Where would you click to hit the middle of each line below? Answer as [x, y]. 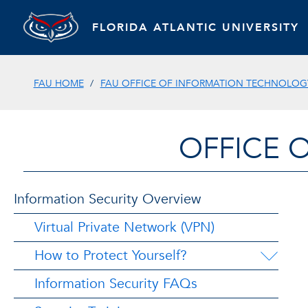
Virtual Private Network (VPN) [124, 227]
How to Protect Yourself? [111, 255]
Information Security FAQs [116, 284]
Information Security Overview [107, 199]
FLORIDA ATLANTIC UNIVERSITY [195, 27]
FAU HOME [58, 83]
